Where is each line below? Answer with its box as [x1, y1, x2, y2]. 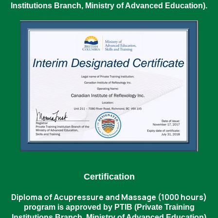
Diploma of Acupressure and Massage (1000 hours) [11, 192, 207, 202]
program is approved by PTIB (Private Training [23, 203, 195, 211]
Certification [83, 172, 135, 182]
